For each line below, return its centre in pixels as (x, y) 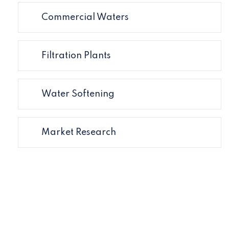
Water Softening (78, 94)
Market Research (79, 132)
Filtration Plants (76, 56)
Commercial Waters (85, 17)
